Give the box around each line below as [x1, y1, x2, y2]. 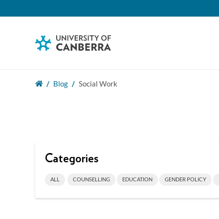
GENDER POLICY [165, 176, 206, 182]
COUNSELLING [73, 176, 110, 182]
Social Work [79, 80, 117, 88]
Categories [45, 153, 98, 165]
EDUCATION [122, 176, 153, 182]
